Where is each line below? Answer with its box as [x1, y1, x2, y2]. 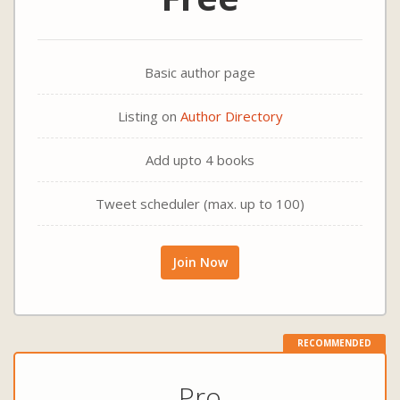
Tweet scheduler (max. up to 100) [96, 195, 304, 212]
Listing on [117, 107, 180, 125]
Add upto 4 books [146, 151, 254, 169]
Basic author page [145, 63, 255, 81]
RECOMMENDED [297, 337, 371, 349]
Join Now [172, 254, 228, 271]
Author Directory [179, 107, 283, 125]
